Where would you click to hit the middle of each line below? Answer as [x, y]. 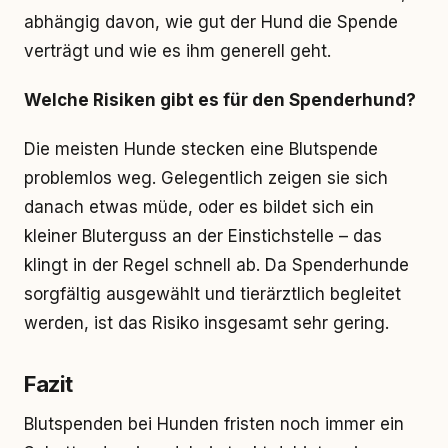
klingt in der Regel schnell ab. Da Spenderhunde [216, 265]
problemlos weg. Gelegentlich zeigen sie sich [206, 178]
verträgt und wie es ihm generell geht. [177, 51]
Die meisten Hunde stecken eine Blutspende [201, 149]
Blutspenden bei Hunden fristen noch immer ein [214, 424]
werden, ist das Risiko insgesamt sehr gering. [206, 323]
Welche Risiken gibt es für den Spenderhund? [220, 100]
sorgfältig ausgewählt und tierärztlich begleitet [212, 294]
